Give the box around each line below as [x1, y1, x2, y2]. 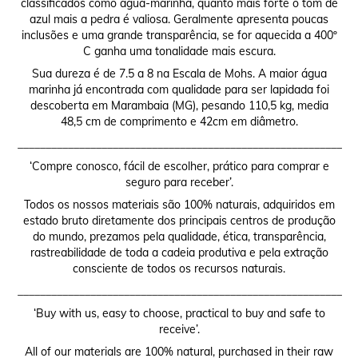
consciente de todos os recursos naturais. [73, 261, 285, 276]
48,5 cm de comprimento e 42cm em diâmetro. [60, 114, 298, 129]
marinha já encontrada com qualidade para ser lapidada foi [29, 82, 329, 97]
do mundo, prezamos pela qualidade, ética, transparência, [32, 229, 326, 245]
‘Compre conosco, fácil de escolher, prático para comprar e [29, 159, 329, 174]
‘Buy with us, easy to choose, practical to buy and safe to [33, 306, 325, 321]
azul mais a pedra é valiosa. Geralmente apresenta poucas [30, 12, 328, 27]
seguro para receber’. [125, 175, 233, 190]
